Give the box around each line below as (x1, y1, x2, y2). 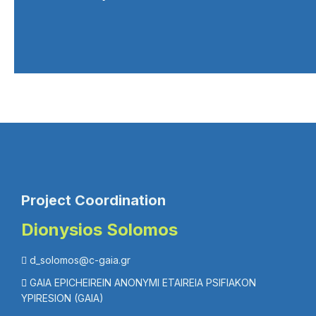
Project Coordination (21, 192, 166, 209)
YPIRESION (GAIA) (21, 292, 104, 304)
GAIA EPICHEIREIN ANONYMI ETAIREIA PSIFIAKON (30, 276, 256, 288)
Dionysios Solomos (21, 219, 178, 240)
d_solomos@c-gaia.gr (30, 254, 130, 266)
